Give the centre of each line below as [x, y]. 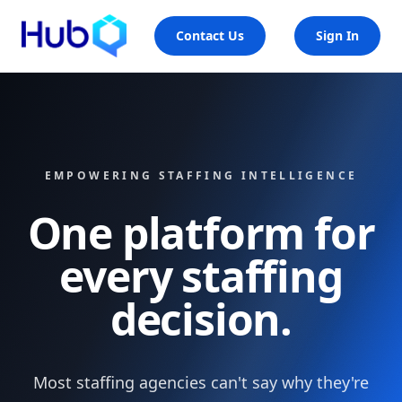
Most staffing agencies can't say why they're [201, 382]
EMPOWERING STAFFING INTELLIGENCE [201, 175]
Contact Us [210, 35]
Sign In [337, 35]
